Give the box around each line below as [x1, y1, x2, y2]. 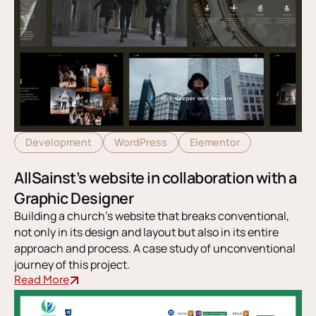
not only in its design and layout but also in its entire [14, 224, 279, 240]
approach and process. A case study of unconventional [14, 240, 296, 256]
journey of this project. [14, 256, 130, 272]
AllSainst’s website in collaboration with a [14, 166, 297, 188]
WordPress [114, 135, 167, 149]
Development [25, 135, 92, 149]
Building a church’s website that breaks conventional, [14, 207, 289, 224]
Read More [14, 272, 69, 286]
